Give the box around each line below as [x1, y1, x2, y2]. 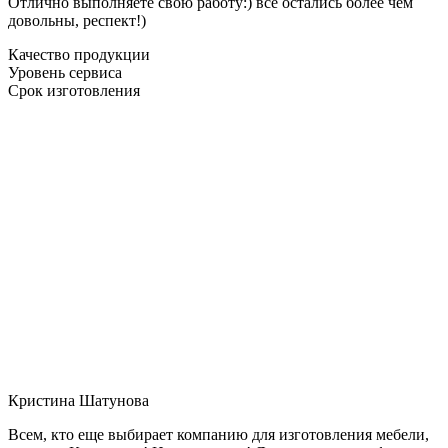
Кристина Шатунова [8, 391, 149, 409]
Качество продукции [8, 45, 150, 63]
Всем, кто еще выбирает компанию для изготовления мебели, [8, 425, 429, 443]
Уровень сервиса [8, 63, 122, 81]
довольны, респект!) [8, 11, 146, 29]
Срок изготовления [8, 81, 140, 99]
